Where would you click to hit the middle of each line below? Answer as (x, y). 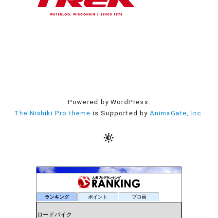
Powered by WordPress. (109, 101)
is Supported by (120, 113)
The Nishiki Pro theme (53, 113)
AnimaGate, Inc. (177, 113)
